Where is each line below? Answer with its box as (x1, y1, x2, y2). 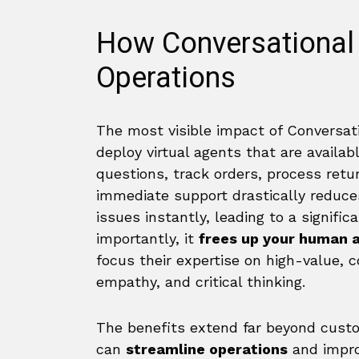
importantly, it (96, 230, 199, 247)
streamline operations (126, 341, 288, 357)
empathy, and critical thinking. (96, 273, 305, 290)
